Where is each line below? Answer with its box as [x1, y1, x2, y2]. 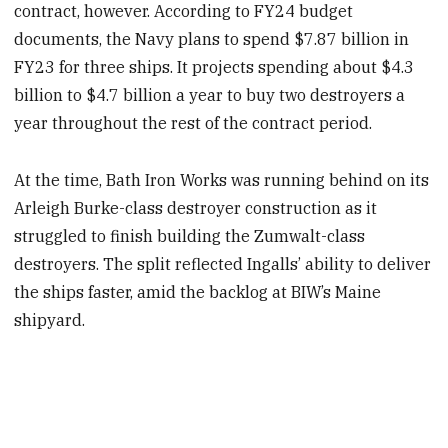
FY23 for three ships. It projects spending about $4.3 [14, 56, 415, 77]
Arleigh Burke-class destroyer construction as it [14, 197, 378, 218]
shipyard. [14, 309, 86, 330]
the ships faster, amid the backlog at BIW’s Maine [14, 281, 382, 302]
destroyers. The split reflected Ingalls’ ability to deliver [14, 253, 432, 274]
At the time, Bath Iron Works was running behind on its [14, 169, 430, 190]
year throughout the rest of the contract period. [14, 112, 373, 133]
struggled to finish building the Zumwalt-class [14, 225, 366, 246]
